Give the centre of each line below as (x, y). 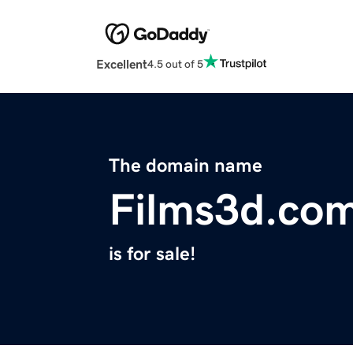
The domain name (186, 166)
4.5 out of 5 (175, 63)
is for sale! (152, 254)
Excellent (122, 64)
